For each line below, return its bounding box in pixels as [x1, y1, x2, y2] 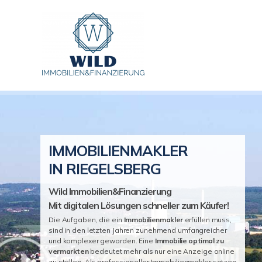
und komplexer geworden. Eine [49, 236, 155, 245]
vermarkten [49, 247, 89, 256]
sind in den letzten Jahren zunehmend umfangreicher [49, 226, 227, 235]
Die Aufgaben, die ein [49, 215, 124, 224]
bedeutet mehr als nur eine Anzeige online [88, 247, 235, 256]
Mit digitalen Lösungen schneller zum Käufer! [49, 199, 229, 211]
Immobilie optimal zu [154, 236, 224, 245]
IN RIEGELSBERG [49, 160, 161, 178]
